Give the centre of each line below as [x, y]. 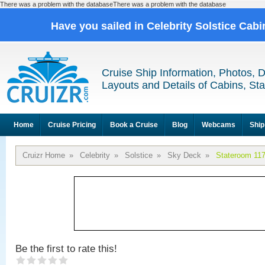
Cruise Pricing [72, 125]
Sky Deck [184, 155]
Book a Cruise [134, 125]
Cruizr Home [44, 155]
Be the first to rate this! [66, 249]
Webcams [219, 125]
